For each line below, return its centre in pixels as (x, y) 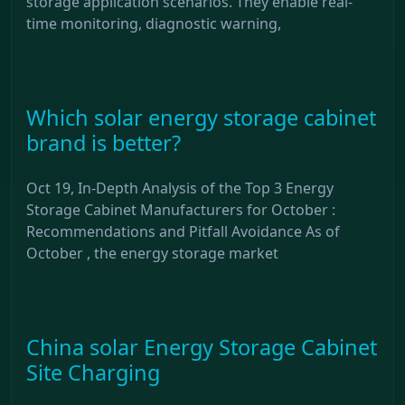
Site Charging (93, 372)
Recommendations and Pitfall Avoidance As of (183, 231)
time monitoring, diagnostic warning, (154, 23)
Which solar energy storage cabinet (201, 117)
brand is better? (104, 142)
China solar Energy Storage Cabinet (202, 347)
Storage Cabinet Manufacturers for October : (181, 209)
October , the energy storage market (152, 253)
